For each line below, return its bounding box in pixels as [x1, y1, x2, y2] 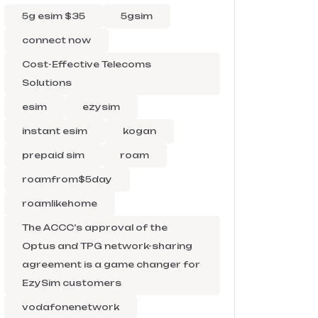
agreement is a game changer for [22, 259, 200, 270]
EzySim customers [22, 278, 121, 288]
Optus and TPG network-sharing [22, 241, 192, 251]
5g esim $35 [22, 11, 85, 21]
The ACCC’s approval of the [22, 222, 168, 233]
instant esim [22, 126, 87, 136]
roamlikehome [22, 198, 97, 209]
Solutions [22, 77, 72, 88]
